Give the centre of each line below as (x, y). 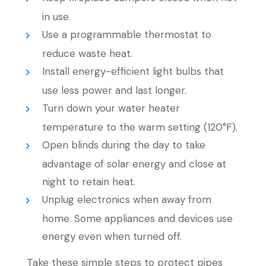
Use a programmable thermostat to (127, 34)
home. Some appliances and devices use (137, 218)
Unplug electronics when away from (127, 199)
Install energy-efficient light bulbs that (133, 71)
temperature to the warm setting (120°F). (140, 127)
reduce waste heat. (87, 53)
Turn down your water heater (111, 108)
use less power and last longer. (114, 90)
